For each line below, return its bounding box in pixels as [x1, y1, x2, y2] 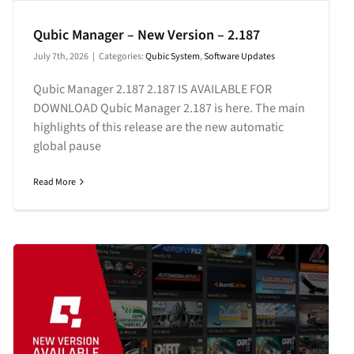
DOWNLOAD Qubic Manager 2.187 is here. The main [32, 99, 305, 117]
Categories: [98, 49, 145, 63]
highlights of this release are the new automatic [32, 118, 284, 136]
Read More [32, 175, 76, 189]
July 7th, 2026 [32, 49, 88, 63]
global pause [32, 137, 101, 155]
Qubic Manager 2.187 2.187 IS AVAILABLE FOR [32, 80, 272, 98]
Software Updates [203, 49, 275, 63]
